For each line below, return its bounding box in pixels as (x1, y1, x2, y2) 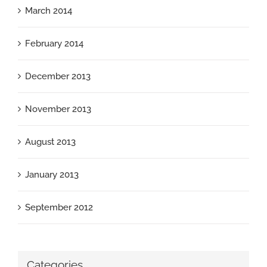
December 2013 (25, 71, 91, 82)
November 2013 (25, 104, 91, 115)
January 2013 (25, 169, 79, 181)
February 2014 (25, 38, 83, 49)
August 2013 (25, 136, 76, 148)
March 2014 (25, 5, 72, 17)
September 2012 (25, 202, 93, 213)
